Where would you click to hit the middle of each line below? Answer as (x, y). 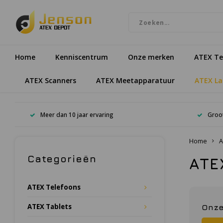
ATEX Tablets (50, 207)
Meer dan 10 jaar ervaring (77, 114)
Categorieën (62, 159)
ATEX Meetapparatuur (135, 80)
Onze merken (151, 57)
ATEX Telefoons (54, 187)
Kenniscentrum (82, 57)
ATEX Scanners (51, 80)
